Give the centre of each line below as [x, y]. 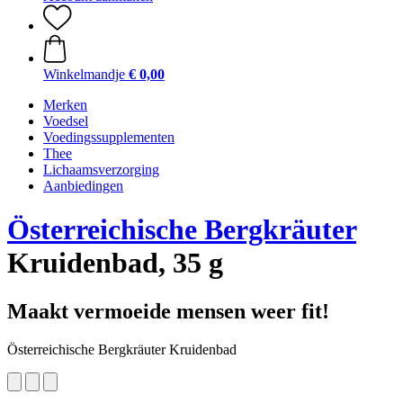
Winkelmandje [84, 74]
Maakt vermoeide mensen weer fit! [168, 311]
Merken [65, 105]
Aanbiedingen [83, 186]
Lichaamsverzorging [101, 170]
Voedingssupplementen [109, 137]
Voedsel [66, 121]
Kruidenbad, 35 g [115, 263]
